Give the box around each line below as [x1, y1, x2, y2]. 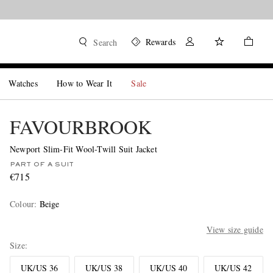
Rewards [145, 36, 175, 48]
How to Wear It [57, 77, 113, 89]
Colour [9, 198, 35, 210]
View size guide [206, 224, 263, 235]
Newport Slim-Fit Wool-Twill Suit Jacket [9, 143, 157, 155]
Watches [9, 77, 38, 89]
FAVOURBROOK [9, 113, 152, 140]
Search [93, 37, 118, 48]
